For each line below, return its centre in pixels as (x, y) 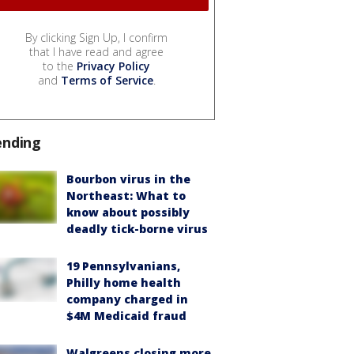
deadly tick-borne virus (137, 229)
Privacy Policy (113, 66)
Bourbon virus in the (128, 179)
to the (60, 66)
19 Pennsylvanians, (123, 266)
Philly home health (124, 283)
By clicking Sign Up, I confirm (96, 38)
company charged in (127, 299)
